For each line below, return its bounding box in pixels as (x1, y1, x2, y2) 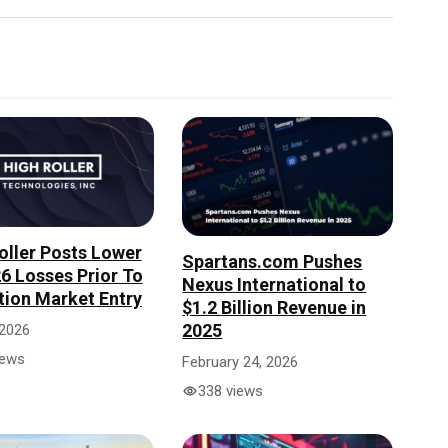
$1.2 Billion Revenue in (182, 296, 367, 318)
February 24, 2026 (182, 352, 299, 371)
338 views (198, 381, 264, 400)
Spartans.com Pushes (182, 250, 363, 272)
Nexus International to (182, 273, 367, 295)
